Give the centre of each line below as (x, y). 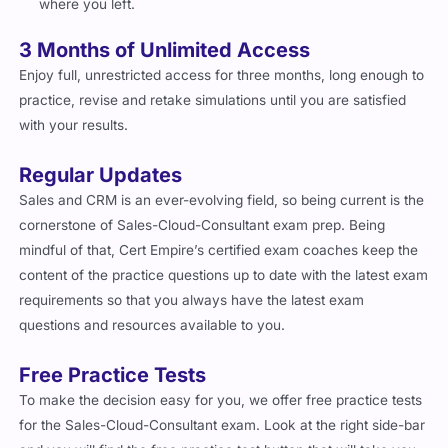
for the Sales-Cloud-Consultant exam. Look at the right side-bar (222, 424)
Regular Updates (101, 175)
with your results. (74, 125)
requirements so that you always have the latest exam (192, 300)
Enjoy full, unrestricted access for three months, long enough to (222, 75)
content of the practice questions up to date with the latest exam (224, 275)
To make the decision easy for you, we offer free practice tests (221, 399)
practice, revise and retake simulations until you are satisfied (213, 100)
